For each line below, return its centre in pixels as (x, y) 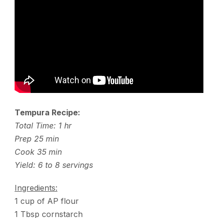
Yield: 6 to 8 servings (54, 165)
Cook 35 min (38, 152)
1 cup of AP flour (47, 201)
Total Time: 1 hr (43, 125)
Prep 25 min (37, 138)
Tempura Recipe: (47, 112)
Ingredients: (36, 188)
